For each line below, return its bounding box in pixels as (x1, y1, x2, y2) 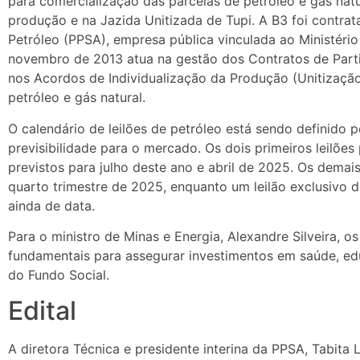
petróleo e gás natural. (8, 89, 145, 106)
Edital (8, 295, 76, 327)
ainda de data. (8, 197, 95, 214)
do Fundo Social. (8, 267, 109, 283)
